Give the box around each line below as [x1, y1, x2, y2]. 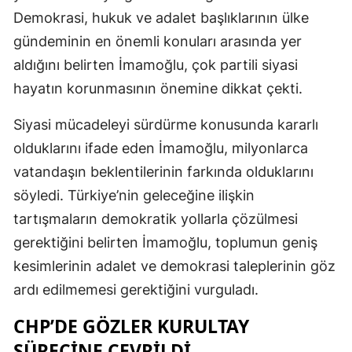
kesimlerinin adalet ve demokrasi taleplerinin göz [13, 257, 335, 274]
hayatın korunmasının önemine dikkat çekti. [13, 79, 302, 97]
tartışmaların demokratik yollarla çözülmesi [13, 210, 298, 227]
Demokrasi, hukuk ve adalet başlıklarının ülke [13, 9, 309, 26]
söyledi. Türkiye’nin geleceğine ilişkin [13, 186, 255, 203]
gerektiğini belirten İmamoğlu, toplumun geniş [13, 233, 317, 251]
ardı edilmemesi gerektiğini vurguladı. [13, 280, 258, 298]
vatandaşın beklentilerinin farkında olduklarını [13, 163, 313, 180]
